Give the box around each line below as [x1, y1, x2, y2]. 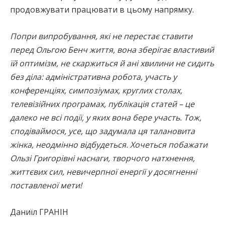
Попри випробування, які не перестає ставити [10, 30, 192, 42]
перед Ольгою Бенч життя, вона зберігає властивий [10, 44, 214, 55]
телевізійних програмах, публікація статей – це [10, 98, 194, 109]
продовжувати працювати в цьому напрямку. [10, 4, 194, 15]
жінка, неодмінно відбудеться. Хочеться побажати [10, 139, 207, 150]
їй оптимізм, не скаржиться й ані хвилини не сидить [10, 57, 214, 69]
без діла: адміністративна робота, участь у [10, 71, 177, 82]
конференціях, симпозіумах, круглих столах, [10, 84, 182, 96]
